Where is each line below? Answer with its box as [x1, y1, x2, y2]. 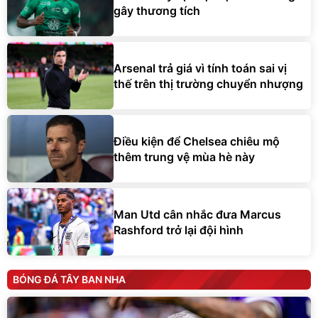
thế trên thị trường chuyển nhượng [114, 76, 303, 91]
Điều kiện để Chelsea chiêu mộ [114, 133, 280, 148]
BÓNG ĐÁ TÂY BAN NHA [13, 273, 126, 286]
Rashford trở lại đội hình [114, 222, 243, 237]
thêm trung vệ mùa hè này [114, 149, 255, 164]
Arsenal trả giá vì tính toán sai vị [114, 60, 287, 75]
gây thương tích [114, 3, 200, 18]
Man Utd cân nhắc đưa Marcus [114, 207, 281, 221]
